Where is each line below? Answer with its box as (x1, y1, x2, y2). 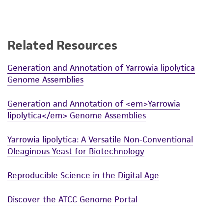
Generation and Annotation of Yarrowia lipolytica (7, 62, 195, 73)
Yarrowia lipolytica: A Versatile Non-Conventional (7, 134, 193, 145)
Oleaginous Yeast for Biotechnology (7, 145, 144, 157)
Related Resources (7, 37, 117, 54)
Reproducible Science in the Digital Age (7, 169, 159, 181)
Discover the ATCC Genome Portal (7, 193, 137, 205)
